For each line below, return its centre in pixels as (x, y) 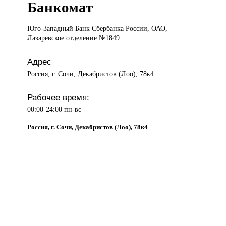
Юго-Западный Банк (60, 29)
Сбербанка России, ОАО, (130, 29)
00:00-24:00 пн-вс (54, 110)
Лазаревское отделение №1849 (74, 38)
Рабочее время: (59, 98)
